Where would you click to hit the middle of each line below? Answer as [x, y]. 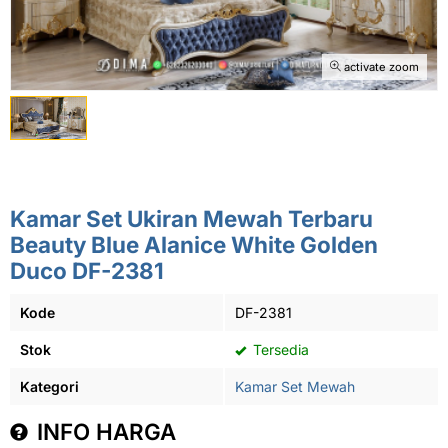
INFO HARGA [103, 431]
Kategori [49, 386]
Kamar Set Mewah [295, 386]
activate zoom [380, 67]
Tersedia [279, 349]
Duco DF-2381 [87, 270]
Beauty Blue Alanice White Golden [194, 244]
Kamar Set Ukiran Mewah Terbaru [191, 218]
